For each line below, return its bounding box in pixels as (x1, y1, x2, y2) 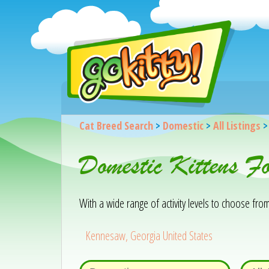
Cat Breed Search (79, 118, 153, 133)
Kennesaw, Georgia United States (85, 228, 213, 244)
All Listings (213, 118, 261, 133)
